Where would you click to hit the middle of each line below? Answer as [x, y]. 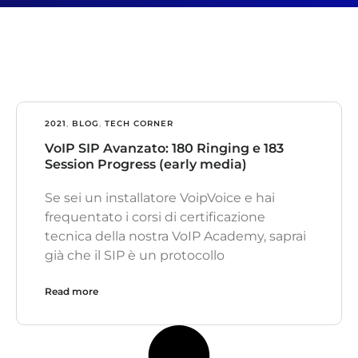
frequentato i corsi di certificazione [155, 217]
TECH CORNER [139, 123]
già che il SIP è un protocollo [135, 255]
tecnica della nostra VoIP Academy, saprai [175, 236]
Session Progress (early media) [146, 164]
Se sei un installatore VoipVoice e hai [160, 197]
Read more [72, 291]
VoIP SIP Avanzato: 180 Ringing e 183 [164, 148]
